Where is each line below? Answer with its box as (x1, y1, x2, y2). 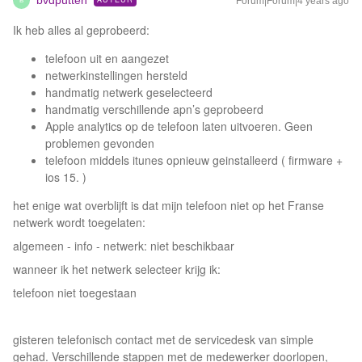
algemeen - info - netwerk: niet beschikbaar (13, 238, 234, 254)
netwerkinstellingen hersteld (45, 67, 187, 83)
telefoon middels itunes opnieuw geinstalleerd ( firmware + (45, 152, 343, 168)
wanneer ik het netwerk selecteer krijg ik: (13, 261, 221, 277)
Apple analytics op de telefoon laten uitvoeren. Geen (45, 118, 313, 134)
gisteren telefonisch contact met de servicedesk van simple (13, 331, 314, 347)
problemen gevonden (45, 135, 154, 151)
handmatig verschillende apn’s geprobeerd (45, 101, 263, 117)
